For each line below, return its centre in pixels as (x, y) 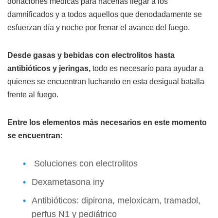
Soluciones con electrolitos (85, 164)
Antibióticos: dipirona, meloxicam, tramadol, (116, 201)
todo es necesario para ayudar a (147, 69)
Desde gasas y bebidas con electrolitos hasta (91, 55)
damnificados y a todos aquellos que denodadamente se (105, 15)
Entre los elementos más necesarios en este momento (107, 123)
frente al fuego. (33, 95)
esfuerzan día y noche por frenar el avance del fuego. (99, 28)
